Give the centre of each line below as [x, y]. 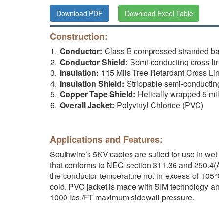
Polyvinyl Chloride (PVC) [160, 105]
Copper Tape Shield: [98, 94]
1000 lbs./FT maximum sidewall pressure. [122, 197]
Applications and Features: [106, 139]
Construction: [79, 36]
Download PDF [79, 13]
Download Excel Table [159, 13]
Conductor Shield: [94, 62]
